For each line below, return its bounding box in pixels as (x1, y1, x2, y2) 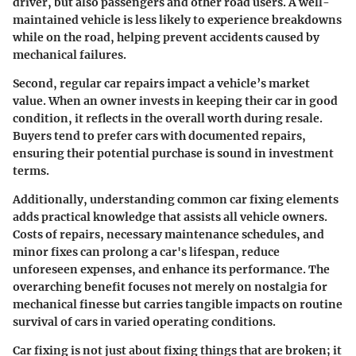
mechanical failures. (13, 47, 126, 62)
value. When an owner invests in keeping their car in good (13, 93, 338, 108)
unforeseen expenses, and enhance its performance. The (13, 261, 330, 277)
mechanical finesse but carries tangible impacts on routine (13, 296, 342, 311)
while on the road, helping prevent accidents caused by (13, 29, 319, 44)
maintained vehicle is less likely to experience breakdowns (13, 12, 342, 27)
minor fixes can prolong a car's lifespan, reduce (13, 244, 280, 259)
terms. (13, 163, 49, 178)
